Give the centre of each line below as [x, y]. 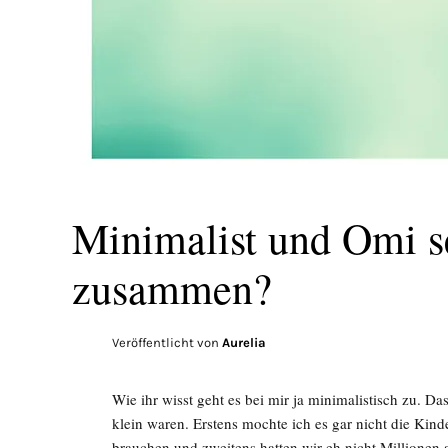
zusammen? [172, 288]
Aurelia [244, 342]
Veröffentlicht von [167, 342]
